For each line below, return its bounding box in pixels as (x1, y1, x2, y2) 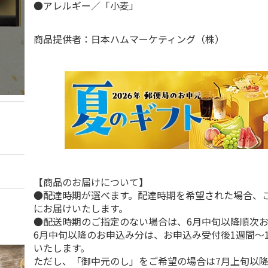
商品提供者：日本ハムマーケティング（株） (33, 32, 225, 46)
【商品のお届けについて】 (33, 175, 149, 189)
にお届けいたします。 (33, 201, 129, 215)
